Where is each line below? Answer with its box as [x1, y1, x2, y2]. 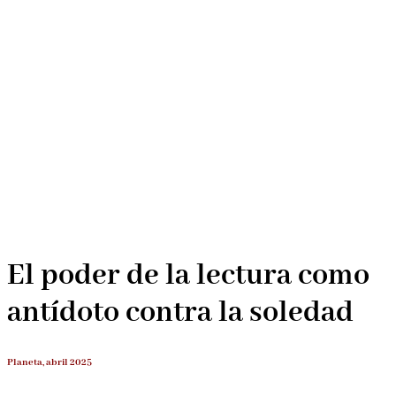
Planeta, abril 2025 [7, 356, 92, 369]
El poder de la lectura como [7, 257, 369, 295]
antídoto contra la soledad [7, 294, 354, 332]
